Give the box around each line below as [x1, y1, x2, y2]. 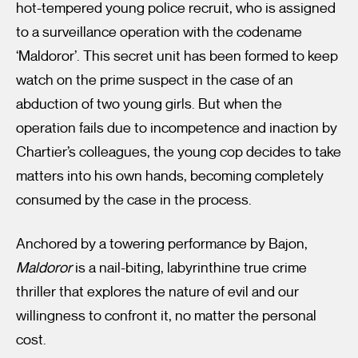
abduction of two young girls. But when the [16, 94, 282, 113]
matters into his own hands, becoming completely [16, 166, 324, 185]
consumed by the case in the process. [16, 190, 252, 209]
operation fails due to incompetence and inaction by [16, 118, 337, 137]
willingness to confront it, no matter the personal [16, 306, 316, 324]
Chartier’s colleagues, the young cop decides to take [16, 142, 341, 161]
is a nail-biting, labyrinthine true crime [72, 258, 307, 276]
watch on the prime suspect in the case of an [16, 70, 293, 89]
